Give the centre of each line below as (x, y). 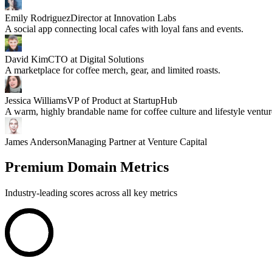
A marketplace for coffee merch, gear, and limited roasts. (113, 70)
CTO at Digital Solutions (96, 59)
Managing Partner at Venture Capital (137, 141)
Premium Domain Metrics (87, 167)
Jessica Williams (36, 100)
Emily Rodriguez (38, 18)
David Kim (26, 59)
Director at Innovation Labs (123, 18)
